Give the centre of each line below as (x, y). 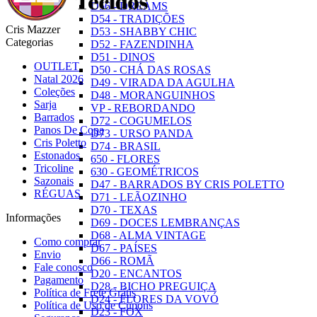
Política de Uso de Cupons (93, 306)
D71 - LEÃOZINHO (139, 197)
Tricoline (54, 168)
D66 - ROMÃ (122, 261)
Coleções (54, 92)
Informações (33, 218)
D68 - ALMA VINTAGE (148, 235)
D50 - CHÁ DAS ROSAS (151, 70)
